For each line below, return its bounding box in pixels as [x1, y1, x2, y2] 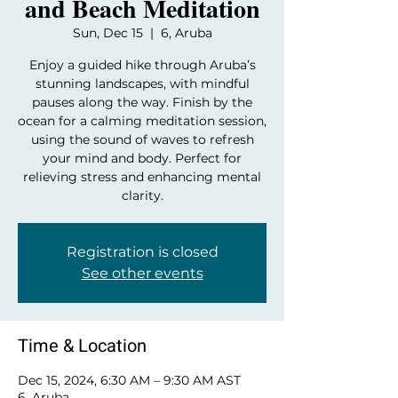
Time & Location [18, 333, 147, 359]
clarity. [121, 187, 163, 203]
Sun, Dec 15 [72, 25, 143, 41]
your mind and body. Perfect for [43, 150, 242, 166]
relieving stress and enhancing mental [23, 169, 261, 185]
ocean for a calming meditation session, [18, 113, 267, 129]
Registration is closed [66, 243, 219, 260]
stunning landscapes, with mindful [35, 76, 250, 92]
